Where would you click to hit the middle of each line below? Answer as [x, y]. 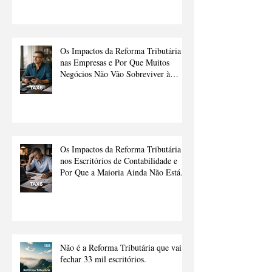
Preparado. [79, 184]
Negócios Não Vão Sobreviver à [115, 74]
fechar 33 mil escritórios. [103, 259]
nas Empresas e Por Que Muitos [115, 63]
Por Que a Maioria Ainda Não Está [120, 172]
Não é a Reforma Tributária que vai [121, 248]
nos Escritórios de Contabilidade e [119, 161]
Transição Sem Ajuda [97, 86]
